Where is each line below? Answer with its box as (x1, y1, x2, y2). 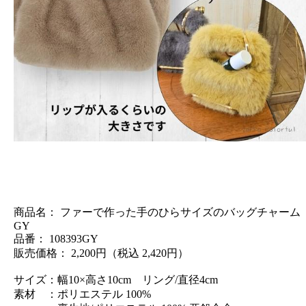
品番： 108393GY (14, 233, 98, 245)
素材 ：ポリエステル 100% (14, 288, 151, 301)
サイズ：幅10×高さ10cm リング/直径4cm (14, 274, 218, 286)
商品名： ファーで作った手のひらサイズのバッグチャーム (14, 206, 301, 219)
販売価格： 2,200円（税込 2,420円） (14, 247, 189, 260)
